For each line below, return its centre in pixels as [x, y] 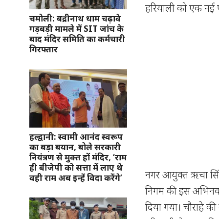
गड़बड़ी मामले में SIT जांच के [77, 28]
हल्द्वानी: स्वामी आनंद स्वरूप [76, 136]
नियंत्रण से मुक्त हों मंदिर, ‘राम [78, 157]
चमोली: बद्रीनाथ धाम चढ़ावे [75, 18]
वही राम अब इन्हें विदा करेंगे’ [76, 177]
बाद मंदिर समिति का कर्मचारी [77, 39]
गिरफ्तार [44, 49]
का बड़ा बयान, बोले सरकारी [75, 147]
